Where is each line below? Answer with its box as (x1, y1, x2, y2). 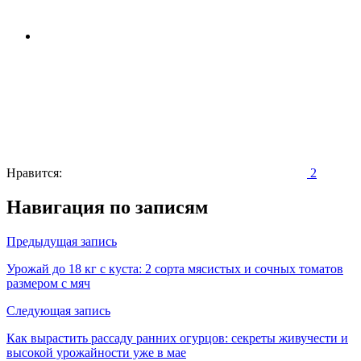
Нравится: (6, 165, 62, 180)
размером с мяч (6, 276, 90, 290)
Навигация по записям (6, 196, 208, 218)
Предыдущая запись (6, 234, 117, 248)
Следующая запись (6, 303, 110, 317)
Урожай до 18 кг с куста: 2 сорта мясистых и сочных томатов (6, 261, 343, 276)
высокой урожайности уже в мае (6, 345, 186, 359)
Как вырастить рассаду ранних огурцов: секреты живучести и (6, 330, 348, 345)
